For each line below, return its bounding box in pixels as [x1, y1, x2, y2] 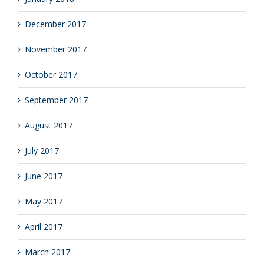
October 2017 [25, 69, 77, 80]
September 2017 [25, 94, 88, 105]
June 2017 [25, 170, 62, 181]
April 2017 [25, 221, 62, 232]
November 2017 [25, 44, 87, 55]
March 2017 [25, 246, 70, 258]
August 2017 [25, 120, 72, 131]
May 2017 [25, 196, 62, 207]
